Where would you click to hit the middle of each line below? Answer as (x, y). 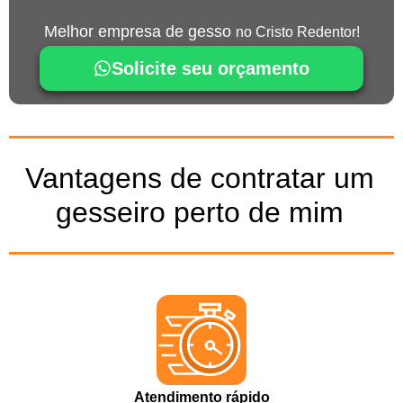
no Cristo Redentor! (297, 32)
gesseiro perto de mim (199, 213)
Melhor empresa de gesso (139, 32)
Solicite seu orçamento (210, 69)
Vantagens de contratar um (199, 179)
